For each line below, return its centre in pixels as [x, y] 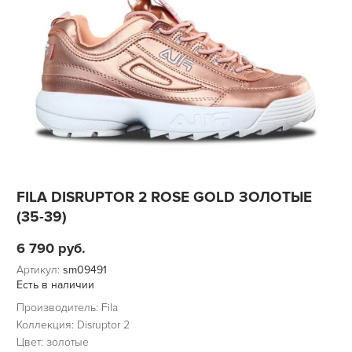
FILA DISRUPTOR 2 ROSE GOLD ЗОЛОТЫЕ [164, 197]
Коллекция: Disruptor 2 [73, 324]
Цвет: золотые [52, 342]
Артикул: [39, 269]
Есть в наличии [55, 284]
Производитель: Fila [67, 307]
